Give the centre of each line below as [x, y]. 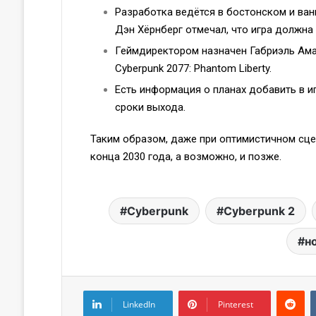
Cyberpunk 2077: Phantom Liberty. [194, 68]
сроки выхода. [150, 107]
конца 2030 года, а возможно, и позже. [186, 156]
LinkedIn [139, 304]
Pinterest [235, 304]
